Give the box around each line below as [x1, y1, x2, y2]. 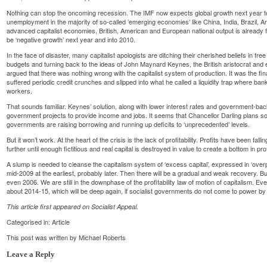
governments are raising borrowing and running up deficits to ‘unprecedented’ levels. [7, 119, 250, 129]
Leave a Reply [7, 250, 55, 259]
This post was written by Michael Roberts [7, 232, 126, 242]
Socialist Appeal [91, 201, 137, 211]
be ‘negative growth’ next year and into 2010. [7, 34, 136, 44]
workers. [7, 85, 33, 95]
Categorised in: [7, 216, 52, 226]
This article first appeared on [7, 201, 92, 211]
